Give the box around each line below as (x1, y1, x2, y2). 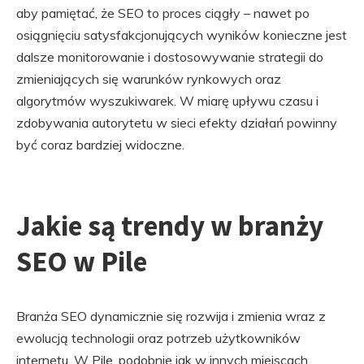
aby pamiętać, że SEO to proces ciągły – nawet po (16, 5, 310, 21)
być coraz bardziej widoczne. (16, 136, 184, 153)
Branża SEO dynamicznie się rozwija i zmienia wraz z (16, 308, 326, 324)
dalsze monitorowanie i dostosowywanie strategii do (16, 49, 323, 65)
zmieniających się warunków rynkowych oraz (16, 71, 281, 87)
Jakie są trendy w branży (16, 208, 323, 244)
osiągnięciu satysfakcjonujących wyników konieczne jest (16, 27, 347, 43)
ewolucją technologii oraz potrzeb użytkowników (16, 330, 301, 346)
